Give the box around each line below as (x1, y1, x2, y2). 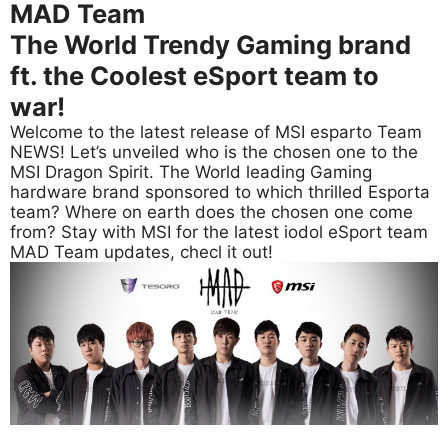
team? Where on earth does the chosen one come (10, 202, 413, 222)
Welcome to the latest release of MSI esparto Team (10, 122, 422, 142)
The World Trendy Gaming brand (10, 29, 411, 60)
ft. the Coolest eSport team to (10, 60, 379, 91)
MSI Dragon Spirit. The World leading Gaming (10, 162, 372, 182)
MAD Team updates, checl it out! (10, 242, 273, 262)
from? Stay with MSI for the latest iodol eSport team (10, 222, 428, 242)
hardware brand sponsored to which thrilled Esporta (10, 182, 430, 202)
